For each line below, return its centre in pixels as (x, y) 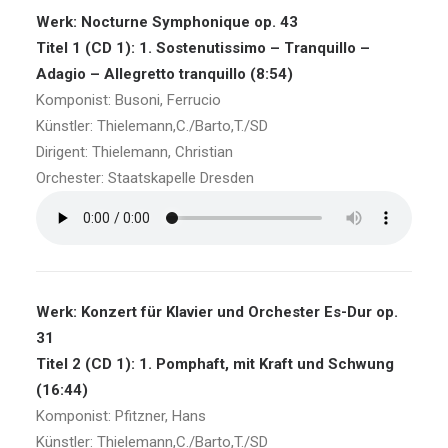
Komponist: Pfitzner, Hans (121, 416)
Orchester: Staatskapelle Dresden (145, 178)
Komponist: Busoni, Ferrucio (128, 100)
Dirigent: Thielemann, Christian (134, 152)
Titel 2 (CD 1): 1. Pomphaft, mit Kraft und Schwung (215, 364)
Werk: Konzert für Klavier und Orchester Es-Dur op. (217, 312)
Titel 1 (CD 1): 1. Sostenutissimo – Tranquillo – (203, 48)
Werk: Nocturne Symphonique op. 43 (167, 22)
